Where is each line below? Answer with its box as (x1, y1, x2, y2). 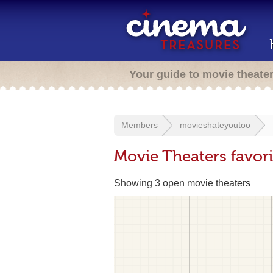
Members (121, 120, 158, 130)
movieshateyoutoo (180, 120, 250, 130)
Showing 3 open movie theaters (114, 178, 250, 188)
